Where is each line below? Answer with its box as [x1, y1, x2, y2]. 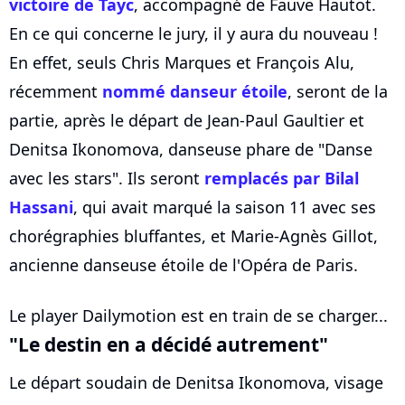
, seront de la [287, 80, 388, 103]
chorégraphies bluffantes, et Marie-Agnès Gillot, [9, 225, 378, 248]
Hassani [9, 196, 73, 219]
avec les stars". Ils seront [9, 167, 204, 190]
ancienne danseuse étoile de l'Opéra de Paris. [9, 254, 358, 277]
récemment [9, 80, 102, 103]
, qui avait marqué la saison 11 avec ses [73, 196, 376, 219]
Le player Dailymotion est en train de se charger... [9, 305, 388, 327]
